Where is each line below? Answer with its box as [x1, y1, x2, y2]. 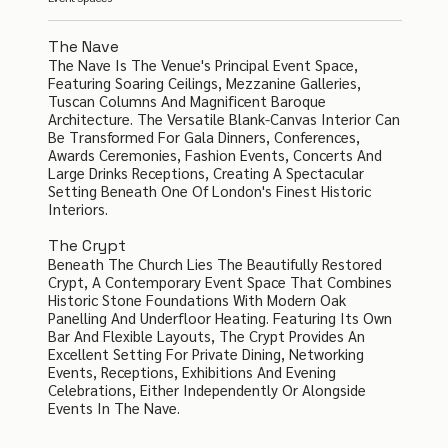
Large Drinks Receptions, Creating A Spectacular [47, 163, 364, 183]
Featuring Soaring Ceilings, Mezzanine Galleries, [47, 73, 361, 93]
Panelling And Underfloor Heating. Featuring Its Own [47, 308, 392, 328]
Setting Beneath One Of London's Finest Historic [47, 181, 371, 201]
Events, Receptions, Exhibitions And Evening [47, 362, 336, 382]
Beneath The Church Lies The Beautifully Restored [47, 254, 382, 274]
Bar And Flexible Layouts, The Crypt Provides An [47, 326, 365, 346]
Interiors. [47, 199, 108, 219]
